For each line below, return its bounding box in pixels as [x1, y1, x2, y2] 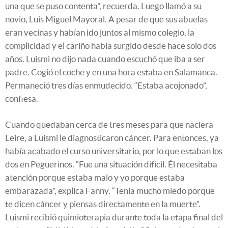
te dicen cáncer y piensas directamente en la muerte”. [5, 198, 201, 209]
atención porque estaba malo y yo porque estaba [5, 172, 185, 182]
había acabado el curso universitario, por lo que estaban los [5, 146, 222, 156]
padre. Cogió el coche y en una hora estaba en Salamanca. [5, 67, 217, 77]
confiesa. [5, 93, 38, 103]
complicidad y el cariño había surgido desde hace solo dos [5, 40, 216, 50]
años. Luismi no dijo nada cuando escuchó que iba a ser [5, 53, 205, 64]
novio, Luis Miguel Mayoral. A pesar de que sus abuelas [5, 14, 208, 24]
